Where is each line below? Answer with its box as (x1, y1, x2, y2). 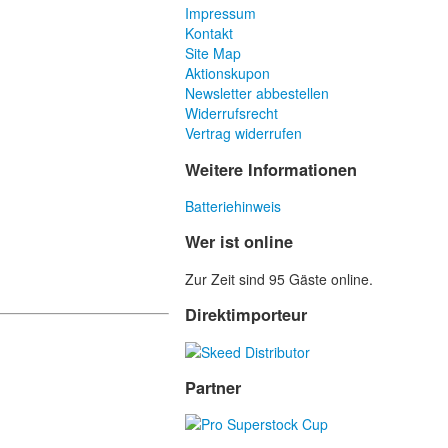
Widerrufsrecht (185, 103, 279, 124)
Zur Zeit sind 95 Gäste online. (185, 268, 374, 289)
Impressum (185, 3, 257, 24)
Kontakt (185, 23, 234, 44)
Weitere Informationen (185, 157, 358, 181)
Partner (185, 375, 242, 399)
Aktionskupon (185, 63, 271, 84)
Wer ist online (185, 230, 294, 254)
